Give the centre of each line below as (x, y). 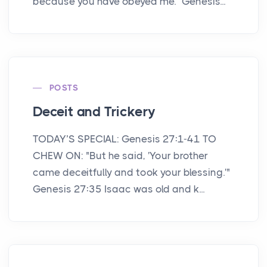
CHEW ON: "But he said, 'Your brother (120, 156)
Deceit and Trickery (94, 112)
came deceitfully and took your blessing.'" (131, 173)
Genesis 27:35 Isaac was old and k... (119, 189)
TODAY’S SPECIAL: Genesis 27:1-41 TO (125, 139)
